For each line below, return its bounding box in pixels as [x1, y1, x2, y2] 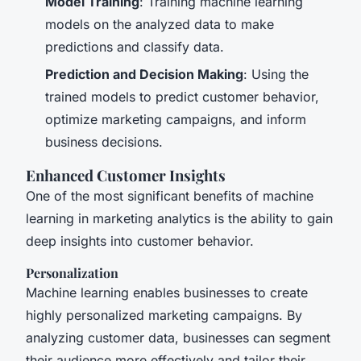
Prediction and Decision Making [45, 66, 243, 83]
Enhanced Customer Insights [26, 165, 226, 186]
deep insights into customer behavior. [26, 233, 254, 250]
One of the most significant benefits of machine [26, 188, 313, 205]
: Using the [243, 66, 309, 83]
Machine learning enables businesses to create [26, 284, 308, 301]
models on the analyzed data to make [45, 15, 274, 32]
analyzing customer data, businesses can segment [26, 330, 330, 346]
